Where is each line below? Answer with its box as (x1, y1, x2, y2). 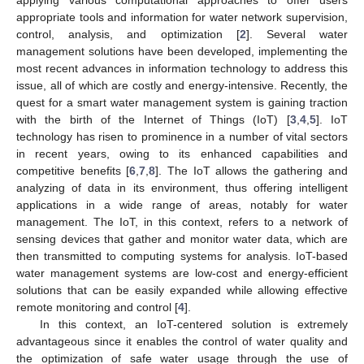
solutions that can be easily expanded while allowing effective (16, 283, 348, 297)
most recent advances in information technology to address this (16, 61, 348, 75)
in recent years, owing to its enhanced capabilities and (16, 146, 348, 160)
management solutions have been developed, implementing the (16, 44, 348, 58)
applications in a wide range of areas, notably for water (16, 197, 348, 211)
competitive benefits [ (16, 163, 130, 177)
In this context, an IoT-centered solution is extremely (39, 317, 348, 331)
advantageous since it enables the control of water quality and (16, 334, 348, 348)
